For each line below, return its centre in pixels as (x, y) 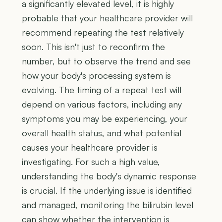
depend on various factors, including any (102, 104)
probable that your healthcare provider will (107, 18)
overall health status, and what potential (102, 133)
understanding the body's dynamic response (109, 176)
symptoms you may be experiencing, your (105, 118)
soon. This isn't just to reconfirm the (93, 46)
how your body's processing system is (96, 75)
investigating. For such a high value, (91, 161)
